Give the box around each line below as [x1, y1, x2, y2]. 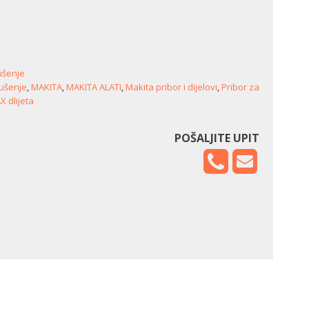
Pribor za [221, 80, 259, 93]
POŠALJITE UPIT [175, 130, 259, 146]
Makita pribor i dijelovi [126, 80, 217, 93]
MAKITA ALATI [66, 80, 121, 93]
